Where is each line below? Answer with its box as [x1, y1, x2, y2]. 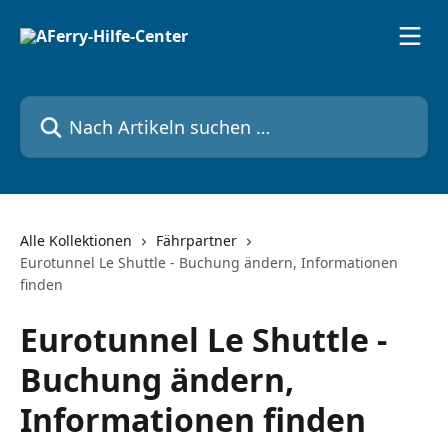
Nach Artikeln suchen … [19, 96, 197, 118]
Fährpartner [156, 231, 237, 250]
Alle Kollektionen [20, 231, 132, 250]
